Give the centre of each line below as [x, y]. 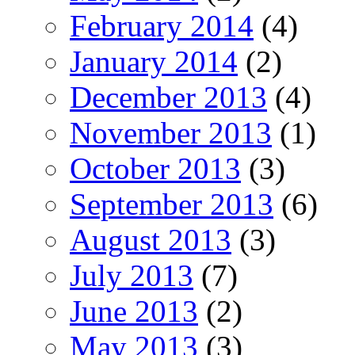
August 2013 [151, 239]
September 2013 [172, 204]
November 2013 [171, 132]
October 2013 [155, 168]
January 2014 [154, 61]
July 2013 [132, 275]
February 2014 [162, 25]
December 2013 [168, 97]
